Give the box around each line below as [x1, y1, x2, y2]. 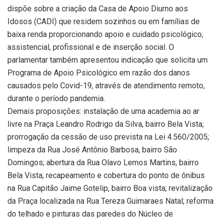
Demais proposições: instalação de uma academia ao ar [7, 107, 199, 116]
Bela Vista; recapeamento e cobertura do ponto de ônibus [7, 171, 205, 180]
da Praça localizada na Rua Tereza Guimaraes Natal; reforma [7, 196, 214, 206]
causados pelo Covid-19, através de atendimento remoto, [7, 81, 205, 90]
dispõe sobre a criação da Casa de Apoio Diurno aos [7, 4, 188, 13]
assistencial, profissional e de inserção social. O [7, 42, 174, 52]
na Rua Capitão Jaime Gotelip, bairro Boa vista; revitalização [7, 184, 213, 193]
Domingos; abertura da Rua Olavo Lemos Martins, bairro [7, 158, 199, 167]
